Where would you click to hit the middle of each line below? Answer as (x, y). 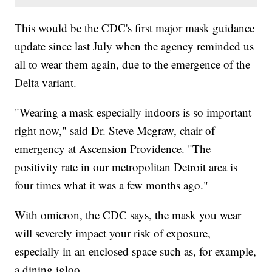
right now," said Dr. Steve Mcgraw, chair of (115, 130)
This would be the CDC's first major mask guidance (135, 27)
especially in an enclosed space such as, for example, (136, 251)
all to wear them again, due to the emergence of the (133, 64)
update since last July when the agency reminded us (134, 46)
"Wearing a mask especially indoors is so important (133, 112)
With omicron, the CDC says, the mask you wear (128, 214)
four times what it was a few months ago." (112, 185)
